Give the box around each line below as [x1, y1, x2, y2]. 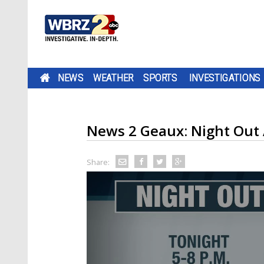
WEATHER [93, 72, 134, 84]
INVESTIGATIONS [189, 72, 261, 84]
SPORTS [143, 72, 177, 84]
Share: [87, 157, 110, 167]
